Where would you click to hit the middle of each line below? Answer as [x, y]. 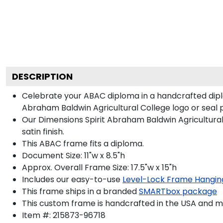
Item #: [37, 215]
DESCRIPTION [42, 76]
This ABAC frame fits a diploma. [83, 143]
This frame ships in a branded [79, 191]
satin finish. [43, 131]
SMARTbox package [178, 191]
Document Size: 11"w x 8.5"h [73, 155]
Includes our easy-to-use [71, 179]
